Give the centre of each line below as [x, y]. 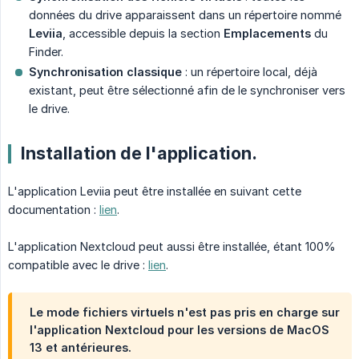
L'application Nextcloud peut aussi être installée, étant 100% [172, 247]
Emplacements [267, 34]
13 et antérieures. [81, 348]
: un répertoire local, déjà [250, 72]
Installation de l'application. [139, 153]
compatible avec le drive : [78, 265]
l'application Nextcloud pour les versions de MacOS [179, 330]
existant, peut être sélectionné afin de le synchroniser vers [187, 91]
